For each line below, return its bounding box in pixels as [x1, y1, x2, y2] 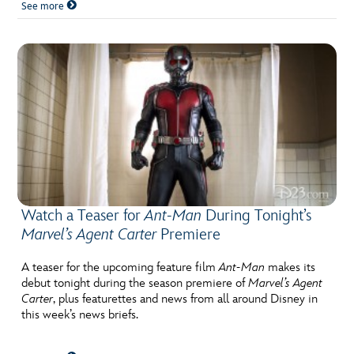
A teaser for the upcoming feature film [21, 259, 220, 275]
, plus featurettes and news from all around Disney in [53, 291, 318, 307]
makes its [265, 259, 316, 275]
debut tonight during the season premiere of [21, 275, 249, 291]
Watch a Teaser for [21, 205, 145, 225]
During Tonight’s [201, 205, 312, 225]
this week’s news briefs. [21, 307, 139, 322]
